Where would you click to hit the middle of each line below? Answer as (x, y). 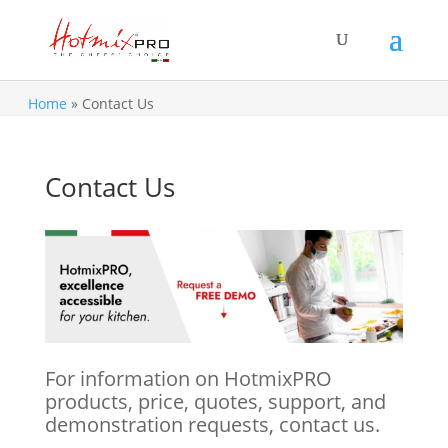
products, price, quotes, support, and (215, 401)
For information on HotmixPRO (188, 378)
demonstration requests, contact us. (212, 424)
